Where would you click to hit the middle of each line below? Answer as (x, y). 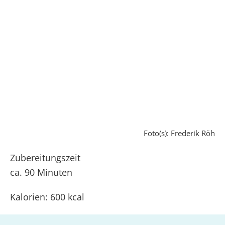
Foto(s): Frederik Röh (179, 133)
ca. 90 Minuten (41, 172)
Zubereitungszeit (45, 158)
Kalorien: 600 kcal (47, 197)
